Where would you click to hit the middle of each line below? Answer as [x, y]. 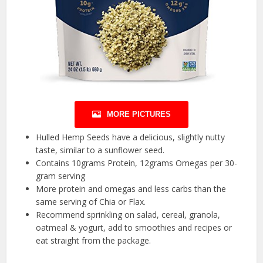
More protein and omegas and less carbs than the [131, 188]
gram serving [61, 176]
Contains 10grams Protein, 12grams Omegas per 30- [137, 163]
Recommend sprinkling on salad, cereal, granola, [128, 214]
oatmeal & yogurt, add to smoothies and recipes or [134, 227]
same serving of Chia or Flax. [91, 201]
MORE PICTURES [139, 114]
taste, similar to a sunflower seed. [100, 150]
